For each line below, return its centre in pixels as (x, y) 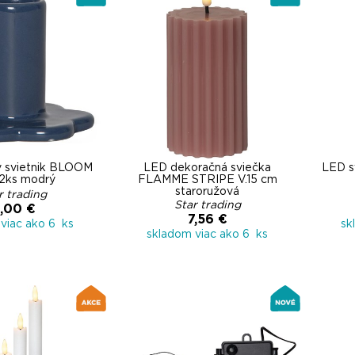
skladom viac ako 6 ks (207, 235)
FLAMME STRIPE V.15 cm (207, 180)
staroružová (207, 192)
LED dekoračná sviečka (207, 168)
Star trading (207, 205)
